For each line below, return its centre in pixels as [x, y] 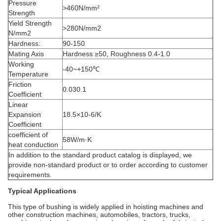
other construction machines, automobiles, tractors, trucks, [99, 214]
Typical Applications [42, 191]
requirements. [30, 174]
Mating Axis [26, 54]
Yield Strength [30, 23]
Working [21, 64]
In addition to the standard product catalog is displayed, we [100, 155]
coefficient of [28, 134]
